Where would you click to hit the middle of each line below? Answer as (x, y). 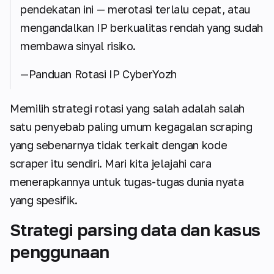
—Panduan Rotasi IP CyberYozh (98, 74)
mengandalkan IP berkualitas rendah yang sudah (142, 28)
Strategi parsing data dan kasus (135, 230)
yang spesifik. (44, 200)
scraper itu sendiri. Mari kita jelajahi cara (111, 164)
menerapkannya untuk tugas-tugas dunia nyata (127, 182)
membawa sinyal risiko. (78, 46)
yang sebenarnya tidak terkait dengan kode (119, 145)
